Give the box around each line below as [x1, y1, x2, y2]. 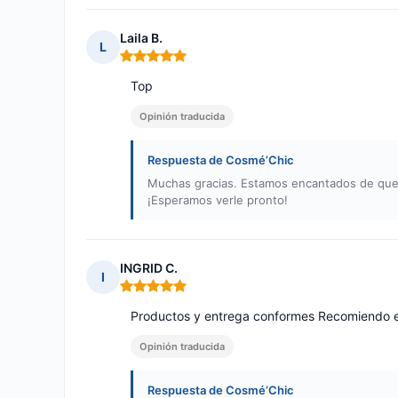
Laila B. [120, 30, 163, 46]
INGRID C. [120, 260, 178, 276]
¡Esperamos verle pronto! [147, 193, 288, 208]
